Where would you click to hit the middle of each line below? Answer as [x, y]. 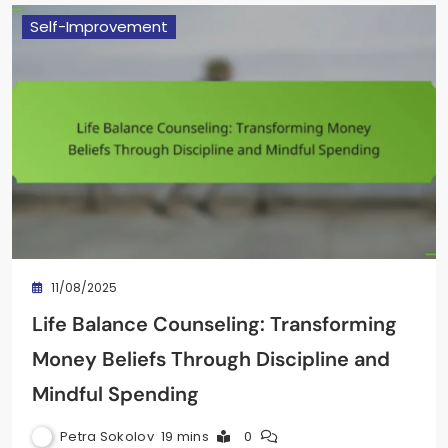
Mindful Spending [115, 393]
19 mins [185, 436]
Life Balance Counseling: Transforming [214, 323]
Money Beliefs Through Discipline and [211, 358]
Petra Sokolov [107, 436]
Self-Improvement [99, 26]
